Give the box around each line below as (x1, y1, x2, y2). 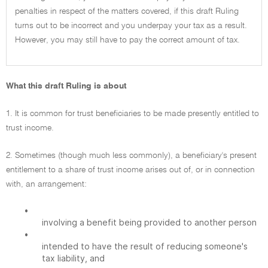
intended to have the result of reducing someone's (42, 241, 248, 251)
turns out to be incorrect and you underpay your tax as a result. (15, 22, 247, 31)
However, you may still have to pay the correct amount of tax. (15, 36, 240, 45)
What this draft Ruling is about (6, 82, 126, 90)
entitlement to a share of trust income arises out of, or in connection (6, 166, 255, 174)
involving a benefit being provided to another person (42, 217, 257, 227)
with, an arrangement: (6, 180, 87, 188)
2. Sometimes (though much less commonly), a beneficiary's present (6, 151, 257, 160)
